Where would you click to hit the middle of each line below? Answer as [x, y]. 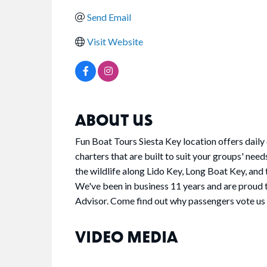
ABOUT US [114, 120]
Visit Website [115, 42]
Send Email [109, 17]
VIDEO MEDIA [126, 237]
